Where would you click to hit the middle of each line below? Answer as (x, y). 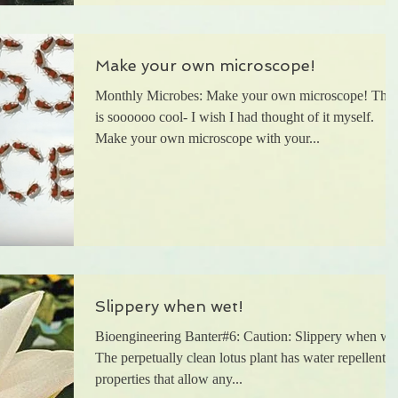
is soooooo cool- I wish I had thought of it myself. (235, 116)
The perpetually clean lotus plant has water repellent (240, 357)
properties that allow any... (169, 378)
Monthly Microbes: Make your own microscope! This (246, 95)
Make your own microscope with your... (207, 138)
